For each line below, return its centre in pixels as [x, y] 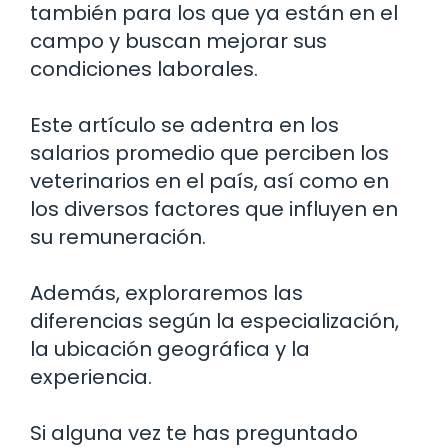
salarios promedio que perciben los [209, 152]
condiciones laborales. [144, 68]
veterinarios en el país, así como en [209, 180]
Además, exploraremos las [166, 292]
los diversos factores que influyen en [214, 208]
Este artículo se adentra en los [184, 124]
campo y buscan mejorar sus [178, 40]
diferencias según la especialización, [214, 320]
